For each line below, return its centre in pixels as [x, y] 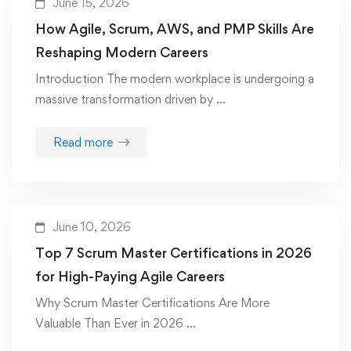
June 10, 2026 [92, 226]
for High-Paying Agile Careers [130, 276]
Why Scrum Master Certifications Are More [152, 302]
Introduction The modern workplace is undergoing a [175, 78]
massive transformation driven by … [130, 99]
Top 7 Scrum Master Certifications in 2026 [174, 252]
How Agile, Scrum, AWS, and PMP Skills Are [175, 28]
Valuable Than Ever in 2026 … [116, 323]
